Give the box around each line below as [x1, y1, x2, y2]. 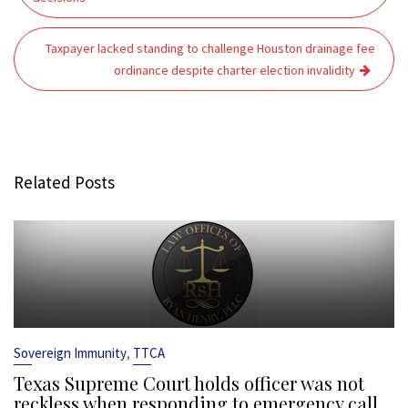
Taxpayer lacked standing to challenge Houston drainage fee [46, 40, 375, 56]
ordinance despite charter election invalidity [114, 62, 355, 78]
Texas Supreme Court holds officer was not [14, 371, 364, 395]
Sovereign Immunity [14, 344, 127, 362]
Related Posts [14, 171, 115, 193]
